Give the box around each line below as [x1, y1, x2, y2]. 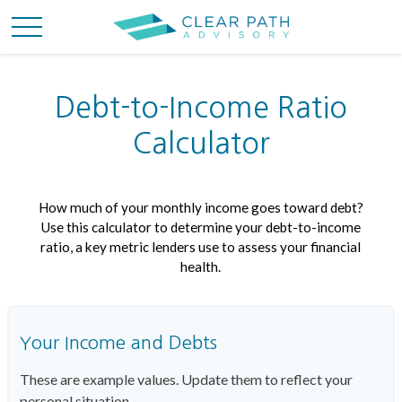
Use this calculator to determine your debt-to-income [40, 219, 361, 235]
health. [180, 258, 222, 275]
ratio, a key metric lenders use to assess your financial [40, 239, 362, 255]
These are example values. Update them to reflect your [20, 371, 353, 388]
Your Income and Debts [20, 334, 217, 352]
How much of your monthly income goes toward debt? [38, 199, 363, 215]
